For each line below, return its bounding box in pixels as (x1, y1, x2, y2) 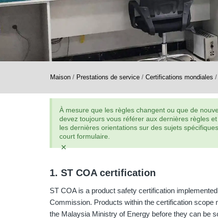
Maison (50, 73, 71, 81)
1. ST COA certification (50, 167, 156, 178)
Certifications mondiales (145, 73, 213, 81)
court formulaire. (59, 132, 110, 140)
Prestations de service (76, 73, 140, 81)
